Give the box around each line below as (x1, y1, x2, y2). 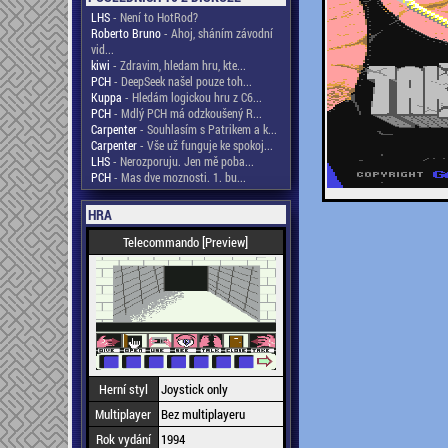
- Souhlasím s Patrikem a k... (136, 121, 277, 137)
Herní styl (98, 380, 148, 398)
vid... (90, 41, 114, 57)
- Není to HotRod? (109, 9, 198, 25)
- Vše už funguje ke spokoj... (136, 137, 273, 153)
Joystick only (160, 380, 228, 398)
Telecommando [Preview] (123, 233, 248, 251)
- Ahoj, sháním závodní (160, 25, 273, 41)
